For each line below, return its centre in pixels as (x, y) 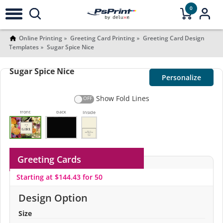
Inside (89, 112)
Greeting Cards (49, 159)
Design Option (53, 198)
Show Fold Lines (122, 98)
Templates (24, 47)
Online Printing (40, 38)
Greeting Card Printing (102, 38)
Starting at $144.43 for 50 (59, 177)
